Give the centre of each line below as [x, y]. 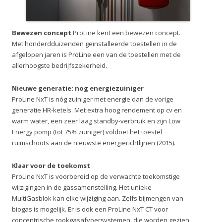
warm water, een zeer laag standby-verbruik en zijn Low [96, 121]
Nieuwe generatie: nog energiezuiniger [78, 88]
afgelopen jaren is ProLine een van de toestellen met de [96, 55]
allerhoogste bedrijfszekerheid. [59, 65]
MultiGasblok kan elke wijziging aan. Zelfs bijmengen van [98, 198]
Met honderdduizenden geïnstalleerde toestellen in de [94, 44]
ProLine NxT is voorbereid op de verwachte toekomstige [96, 176]
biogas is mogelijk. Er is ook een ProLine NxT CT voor [90, 209]
